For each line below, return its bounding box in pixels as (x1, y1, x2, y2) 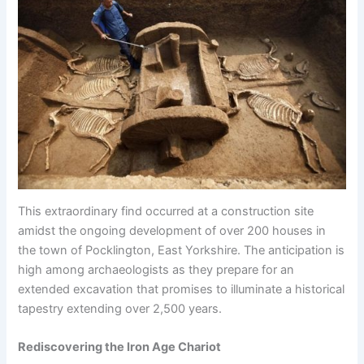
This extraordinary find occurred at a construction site (18, 204, 314, 219)
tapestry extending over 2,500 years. (18, 301, 223, 316)
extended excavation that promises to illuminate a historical (18, 282, 345, 297)
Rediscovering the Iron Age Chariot (18, 340, 222, 355)
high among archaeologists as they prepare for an (18, 262, 295, 277)
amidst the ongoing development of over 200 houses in (18, 223, 327, 238)
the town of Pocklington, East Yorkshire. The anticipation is (18, 243, 345, 258)
